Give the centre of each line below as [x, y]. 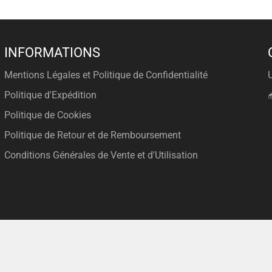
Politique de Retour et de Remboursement [92, 135]
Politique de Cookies [47, 115]
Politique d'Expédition [50, 95]
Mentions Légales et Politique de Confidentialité [106, 75]
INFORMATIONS [52, 52]
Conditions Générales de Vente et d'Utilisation [101, 155]
